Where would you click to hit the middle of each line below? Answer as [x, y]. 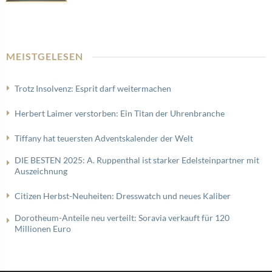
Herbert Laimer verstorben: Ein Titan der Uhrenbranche [120, 113]
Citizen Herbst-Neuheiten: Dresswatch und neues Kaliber [123, 196]
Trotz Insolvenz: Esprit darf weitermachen [93, 88]
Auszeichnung [41, 171]
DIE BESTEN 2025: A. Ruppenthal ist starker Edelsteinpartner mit [137, 160]
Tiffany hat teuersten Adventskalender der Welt [104, 138]
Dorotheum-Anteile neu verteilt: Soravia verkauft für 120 [122, 218]
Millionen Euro [43, 229]
